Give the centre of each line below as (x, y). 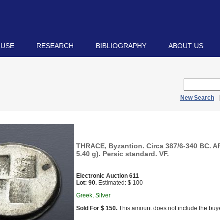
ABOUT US (186, 46)
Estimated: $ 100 (120, 183)
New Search (197, 98)
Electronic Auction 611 (108, 176)
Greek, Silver (93, 195)
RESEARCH (55, 46)
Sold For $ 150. (97, 208)
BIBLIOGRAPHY (121, 46)
